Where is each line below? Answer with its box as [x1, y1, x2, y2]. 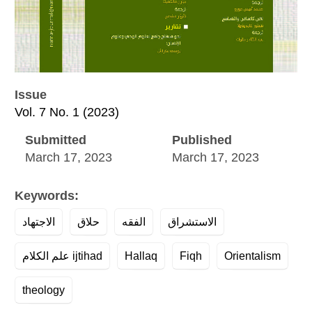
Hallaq [125, 249, 157, 263]
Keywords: [15, 189, 79, 203]
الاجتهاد [22, 215, 55, 228]
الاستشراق [168, 215, 217, 228]
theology [22, 283, 65, 297]
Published [171, 133, 232, 148]
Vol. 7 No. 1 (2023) [15, 105, 119, 120]
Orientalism [224, 249, 281, 263]
